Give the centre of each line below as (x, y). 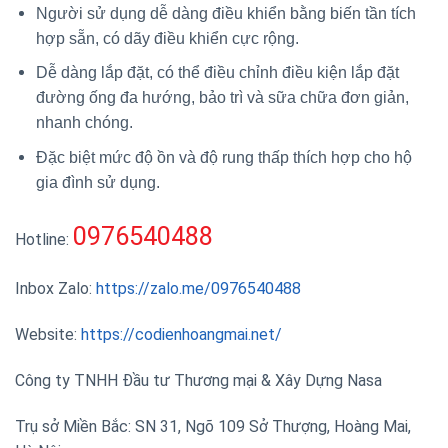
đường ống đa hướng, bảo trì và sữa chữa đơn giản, (222, 98)
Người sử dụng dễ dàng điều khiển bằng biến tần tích (225, 13)
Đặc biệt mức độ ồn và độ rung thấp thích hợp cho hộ (223, 157)
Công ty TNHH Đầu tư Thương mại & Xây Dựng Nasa (198, 381)
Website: (48, 335)
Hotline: (44, 239)
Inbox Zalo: (55, 289)
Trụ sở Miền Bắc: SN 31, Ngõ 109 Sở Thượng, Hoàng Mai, (213, 426)
